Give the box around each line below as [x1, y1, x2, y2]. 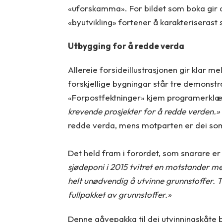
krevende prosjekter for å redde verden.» [67, 106, 220, 117]
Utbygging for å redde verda [67, 40, 184, 51]
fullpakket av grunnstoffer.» [67, 189, 171, 200]
